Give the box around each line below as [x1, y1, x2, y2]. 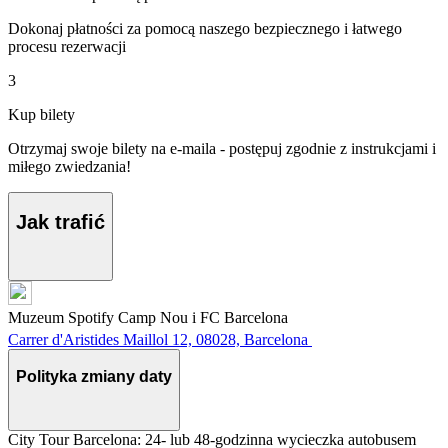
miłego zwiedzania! [8, 157, 131, 175]
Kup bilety [8, 105, 75, 123]
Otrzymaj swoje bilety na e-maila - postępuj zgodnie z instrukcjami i [8, 139, 436, 157]
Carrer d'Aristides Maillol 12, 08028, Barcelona [8, 331, 308, 348]
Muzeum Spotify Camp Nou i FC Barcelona [8, 309, 288, 326]
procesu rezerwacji [8, 37, 126, 55]
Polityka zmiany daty [16, 367, 172, 385]
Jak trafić [16, 211, 105, 234]
